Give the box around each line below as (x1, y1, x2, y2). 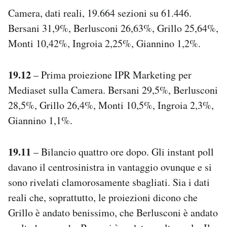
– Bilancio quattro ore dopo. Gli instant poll (31, 144, 214, 159)
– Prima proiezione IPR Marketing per (31, 67, 192, 82)
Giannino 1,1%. (8, 113, 72, 127)
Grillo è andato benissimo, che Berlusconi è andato (8, 205, 218, 219)
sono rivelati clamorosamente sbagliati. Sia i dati (8, 175, 210, 189)
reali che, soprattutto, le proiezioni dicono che (8, 190, 198, 204)
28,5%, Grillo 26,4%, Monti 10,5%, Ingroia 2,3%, (8, 98, 214, 112)
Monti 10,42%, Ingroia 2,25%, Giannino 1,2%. (8, 36, 201, 50)
